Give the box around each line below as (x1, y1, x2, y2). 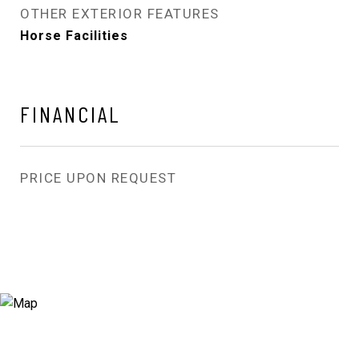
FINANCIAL (20, 99, 121, 127)
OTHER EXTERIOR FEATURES (20, 5, 220, 22)
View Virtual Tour (132, 257, 227, 273)
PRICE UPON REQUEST (20, 169, 176, 186)
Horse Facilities (20, 27, 128, 43)
